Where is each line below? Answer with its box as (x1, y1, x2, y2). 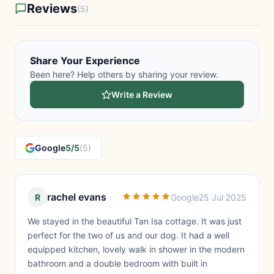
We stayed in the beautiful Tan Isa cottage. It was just (28, 216, 242, 226)
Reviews (27, 1, 77, 16)
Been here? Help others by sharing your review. (30, 69, 218, 80)
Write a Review (111, 89, 172, 100)
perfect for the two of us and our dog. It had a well (28, 230, 229, 240)
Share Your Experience (30, 54, 140, 67)
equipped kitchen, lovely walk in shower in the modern (28, 244, 245, 254)
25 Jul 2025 (199, 191, 246, 202)
